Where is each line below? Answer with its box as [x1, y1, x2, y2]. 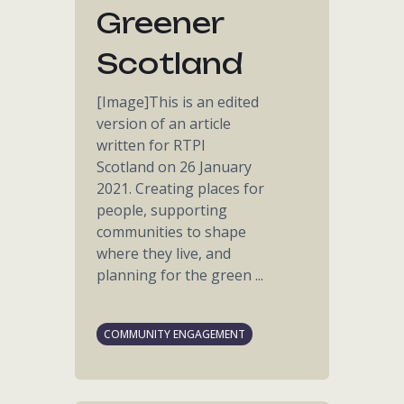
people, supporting [96, 200, 228, 220]
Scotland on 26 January [96, 157, 252, 177]
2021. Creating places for [96, 179, 265, 198]
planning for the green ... [96, 265, 264, 285]
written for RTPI [96, 135, 207, 155]
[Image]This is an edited [96, 92, 260, 112]
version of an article [96, 114, 232, 133]
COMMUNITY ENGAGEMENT [104, 326, 246, 342]
